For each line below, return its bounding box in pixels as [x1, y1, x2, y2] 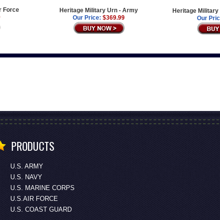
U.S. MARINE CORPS [10, 184, 75, 192]
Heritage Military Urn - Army [59, 7, 138, 14]
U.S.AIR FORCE [10, 195, 58, 202]
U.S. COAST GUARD [10, 206, 72, 213]
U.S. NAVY [10, 173, 42, 181]
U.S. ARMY [10, 163, 43, 170]
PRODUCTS [11, 138, 55, 154]
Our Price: [73, 14, 102, 22]
